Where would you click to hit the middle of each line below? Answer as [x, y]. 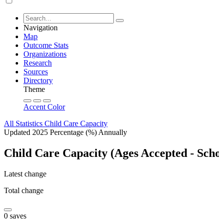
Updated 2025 [27, 132]
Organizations [45, 54]
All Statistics [24, 123]
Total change [24, 190]
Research [38, 63]
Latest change [25, 174]
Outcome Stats [46, 45]
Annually [113, 132]
